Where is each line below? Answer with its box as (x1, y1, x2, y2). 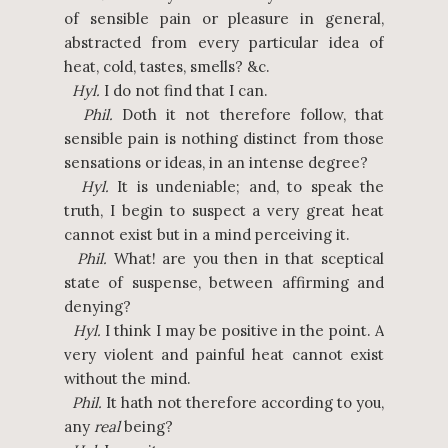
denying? (64, 297, 131, 316)
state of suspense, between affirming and (64, 273, 384, 292)
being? (120, 417, 173, 436)
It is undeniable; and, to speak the (108, 177, 385, 196)
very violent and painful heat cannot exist (64, 345, 384, 364)
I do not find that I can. (100, 81, 268, 100)
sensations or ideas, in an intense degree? (64, 153, 368, 172)
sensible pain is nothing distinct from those (64, 129, 384, 148)
